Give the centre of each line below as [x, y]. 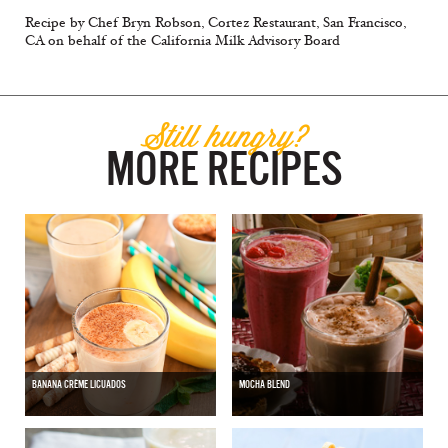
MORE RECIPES [224, 169]
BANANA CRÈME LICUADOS [79, 384]
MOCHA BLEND [264, 384]
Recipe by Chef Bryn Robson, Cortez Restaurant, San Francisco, [215, 23]
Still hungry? [224, 136]
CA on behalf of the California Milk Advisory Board [182, 41]
